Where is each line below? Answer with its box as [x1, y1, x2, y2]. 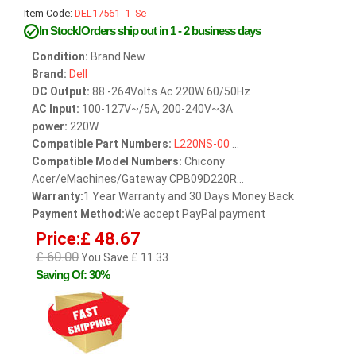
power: [32, 119, 68, 133]
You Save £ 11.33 [79, 250, 168, 264]
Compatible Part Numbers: [32, 137, 172, 150]
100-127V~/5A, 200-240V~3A [79, 102, 233, 115]
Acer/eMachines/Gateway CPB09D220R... [32, 172, 244, 185]
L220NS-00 [174, 137, 230, 150]
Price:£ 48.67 [36, 228, 141, 249]
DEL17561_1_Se [75, 6, 146, 19]
